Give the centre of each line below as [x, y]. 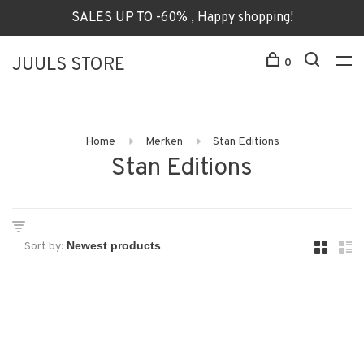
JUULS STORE [69, 65]
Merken [164, 142]
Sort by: [44, 247]
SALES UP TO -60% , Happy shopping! [182, 18]
